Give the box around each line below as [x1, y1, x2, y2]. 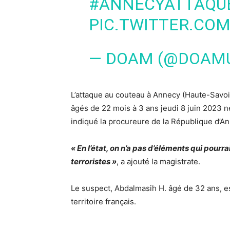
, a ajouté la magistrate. [117, 157, 200, 166]
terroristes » [71, 157, 117, 166]
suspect [82, 183, 110, 193]
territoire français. [71, 197, 136, 206]
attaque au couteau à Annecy [75, 90, 180, 100]
